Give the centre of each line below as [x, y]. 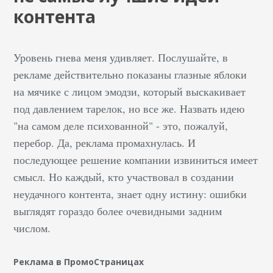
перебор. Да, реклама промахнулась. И [105, 142]
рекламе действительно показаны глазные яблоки [130, 74]
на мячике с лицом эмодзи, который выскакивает [130, 91]
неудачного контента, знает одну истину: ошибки [130, 193]
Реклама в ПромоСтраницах [79, 261]
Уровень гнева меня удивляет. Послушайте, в [121, 57]
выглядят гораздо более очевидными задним [118, 211]
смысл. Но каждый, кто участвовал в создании [124, 176]
